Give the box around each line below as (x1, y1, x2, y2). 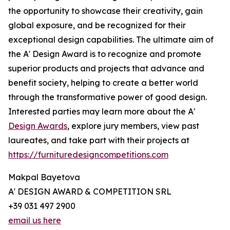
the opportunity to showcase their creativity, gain (8, 6, 203, 16)
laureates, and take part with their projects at (8, 135, 189, 146)
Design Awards (8, 121, 67, 131)
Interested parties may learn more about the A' (8, 106, 195, 117)
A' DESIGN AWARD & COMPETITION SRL (8, 186, 171, 197)
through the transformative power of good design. (8, 92, 207, 103)
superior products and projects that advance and (8, 63, 204, 74)
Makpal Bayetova (8, 172, 80, 183)
